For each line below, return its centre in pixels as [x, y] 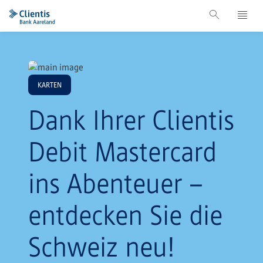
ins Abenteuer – [116, 183]
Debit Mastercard [122, 151]
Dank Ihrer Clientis [131, 120]
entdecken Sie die [125, 215]
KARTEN [50, 85]
